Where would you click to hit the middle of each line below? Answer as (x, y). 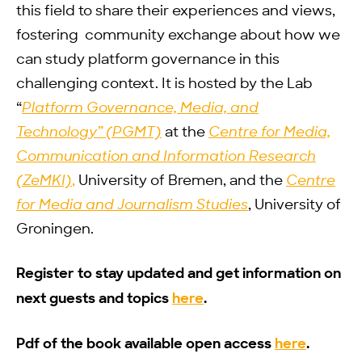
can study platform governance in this (148, 60)
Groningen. (55, 229)
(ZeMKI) (44, 181)
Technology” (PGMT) (89, 133)
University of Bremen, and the (181, 181)
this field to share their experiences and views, (176, 11)
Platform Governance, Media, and (140, 108)
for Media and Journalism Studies (132, 205)
